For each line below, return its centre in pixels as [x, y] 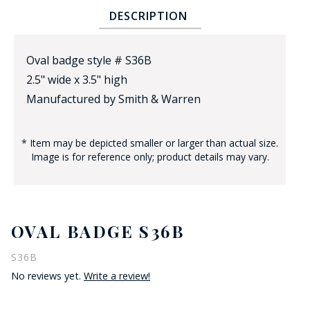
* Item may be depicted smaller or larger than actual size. [150, 143]
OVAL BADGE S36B [98, 231]
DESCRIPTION [148, 16]
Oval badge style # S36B [89, 60]
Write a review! [117, 275]
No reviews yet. [47, 275]
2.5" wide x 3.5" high [77, 79]
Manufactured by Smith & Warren [113, 99]
